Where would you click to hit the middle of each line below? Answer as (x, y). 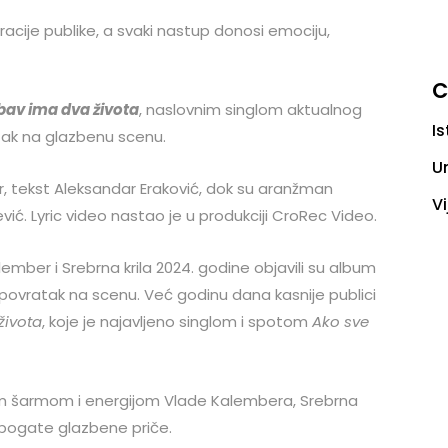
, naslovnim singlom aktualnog (250, 109)
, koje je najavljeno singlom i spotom (177, 321)
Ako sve (340, 321)
